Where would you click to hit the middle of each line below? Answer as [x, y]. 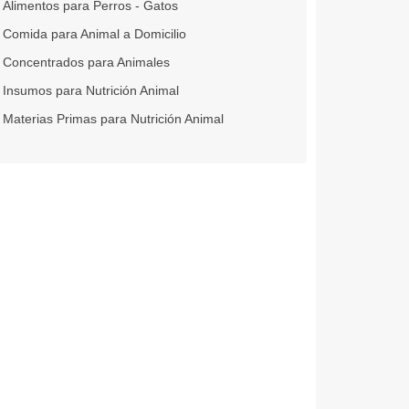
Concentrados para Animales [86, 63]
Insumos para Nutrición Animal [90, 91]
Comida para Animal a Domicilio [94, 34]
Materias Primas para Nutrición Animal [113, 119]
